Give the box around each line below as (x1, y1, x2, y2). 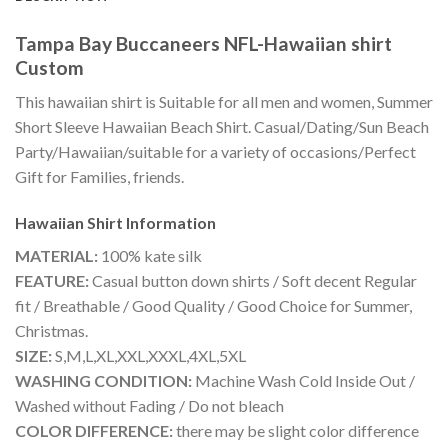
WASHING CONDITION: (15, 371, 192, 391)
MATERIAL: (15, 246, 98, 266)
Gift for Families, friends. (15, 167, 184, 187)
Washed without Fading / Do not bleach (15, 396, 284, 416)
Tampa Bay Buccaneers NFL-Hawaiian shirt (15, 31, 392, 55)
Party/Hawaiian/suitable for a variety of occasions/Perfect (15, 142, 416, 162)
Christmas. (15, 321, 88, 341)
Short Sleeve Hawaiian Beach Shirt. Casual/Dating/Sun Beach (15, 117, 429, 137)
